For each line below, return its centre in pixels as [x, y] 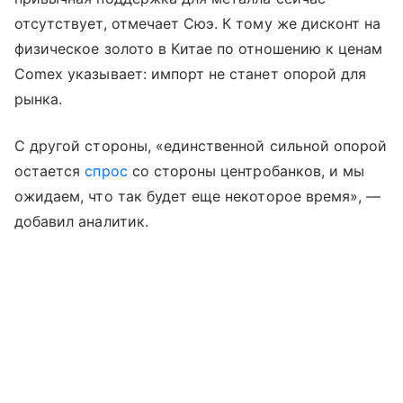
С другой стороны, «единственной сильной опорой [201, 146]
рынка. [39, 99]
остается [50, 171]
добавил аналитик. [81, 222]
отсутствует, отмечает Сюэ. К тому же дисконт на [198, 24]
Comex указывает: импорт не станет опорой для [191, 74]
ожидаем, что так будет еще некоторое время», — [198, 197]
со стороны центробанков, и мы [246, 171]
